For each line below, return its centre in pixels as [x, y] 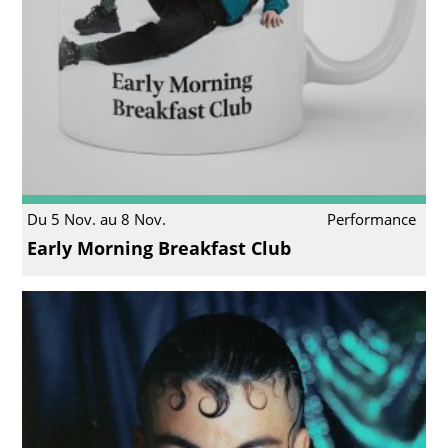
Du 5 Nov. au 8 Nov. [96, 219]
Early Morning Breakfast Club [158, 248]
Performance [372, 219]
